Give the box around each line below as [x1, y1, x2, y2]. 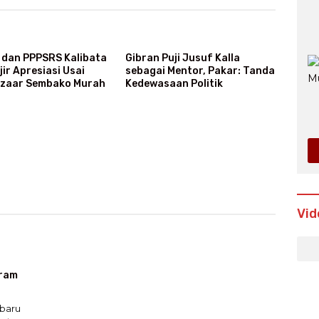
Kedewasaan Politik [125, 77, 223, 90]
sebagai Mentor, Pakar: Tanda [125, 64, 275, 77]
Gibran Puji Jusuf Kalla [125, 51, 240, 64]
